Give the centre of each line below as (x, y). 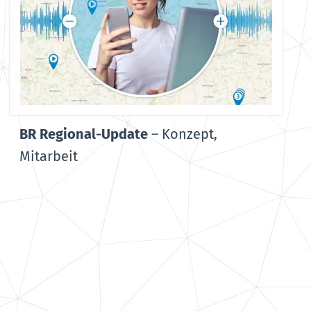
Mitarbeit (49, 157)
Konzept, (190, 134)
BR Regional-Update (84, 134)
